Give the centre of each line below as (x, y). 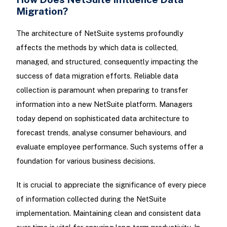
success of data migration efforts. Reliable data (97, 76)
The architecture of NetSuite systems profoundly (100, 33)
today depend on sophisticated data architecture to (102, 119)
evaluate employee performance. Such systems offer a (109, 147)
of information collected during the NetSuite (91, 199)
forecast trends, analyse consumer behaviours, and (101, 133)
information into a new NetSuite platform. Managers (104, 104)
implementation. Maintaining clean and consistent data (108, 213)
